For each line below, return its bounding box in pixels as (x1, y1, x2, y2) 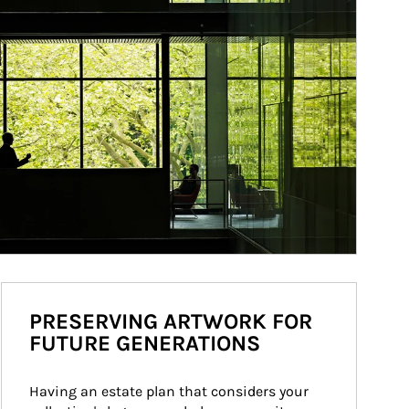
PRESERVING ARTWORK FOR (28, 309, 312, 334)
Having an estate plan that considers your (28, 383, 312, 400)
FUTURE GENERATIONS (28, 330, 260, 356)
